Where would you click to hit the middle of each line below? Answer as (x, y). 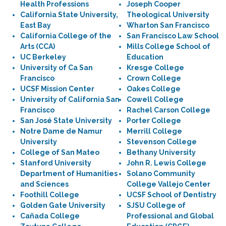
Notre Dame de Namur (61, 131)
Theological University (168, 15)
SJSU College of (156, 205)
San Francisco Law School (173, 36)
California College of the (66, 36)
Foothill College (50, 195)
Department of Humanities (69, 174)
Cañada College (50, 216)
